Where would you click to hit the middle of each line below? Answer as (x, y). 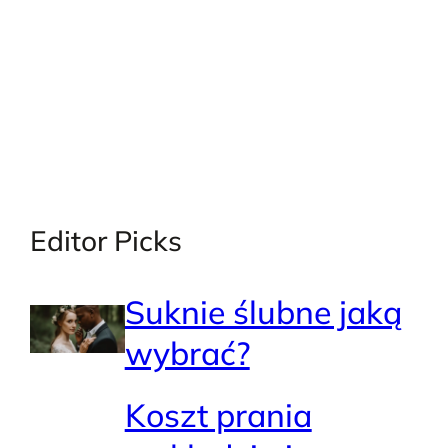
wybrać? (187, 353)
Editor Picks (105, 241)
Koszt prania (218, 414)
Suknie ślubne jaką (263, 312)
